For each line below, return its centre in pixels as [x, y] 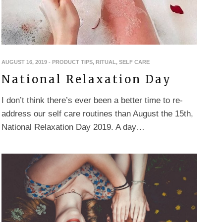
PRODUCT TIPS [72, 62]
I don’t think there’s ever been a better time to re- [92, 101]
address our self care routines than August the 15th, [97, 114]
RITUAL [106, 62]
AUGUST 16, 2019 [24, 62]
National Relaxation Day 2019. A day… [73, 127]
